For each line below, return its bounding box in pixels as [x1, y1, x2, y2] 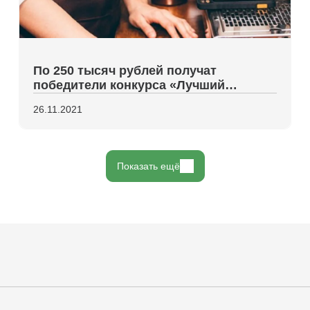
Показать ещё [116, 161, 180, 172]
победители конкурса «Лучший [33, 78, 226, 92]
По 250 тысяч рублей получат [33, 64, 217, 77]
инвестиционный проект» [33, 93, 193, 107]
